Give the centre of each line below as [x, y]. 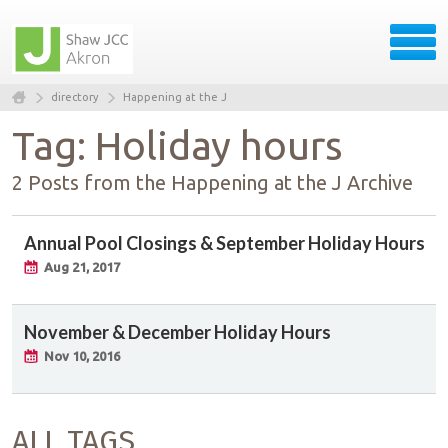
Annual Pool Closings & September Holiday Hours [224, 242]
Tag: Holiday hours [177, 145]
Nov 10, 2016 [82, 355]
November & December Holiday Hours [177, 331]
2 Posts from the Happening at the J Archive [212, 182]
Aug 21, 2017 [82, 266]
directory [74, 96]
